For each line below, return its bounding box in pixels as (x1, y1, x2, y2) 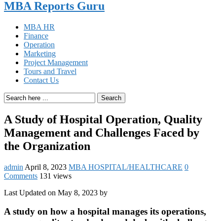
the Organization (4, 139, 90, 152)
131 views (39, 171, 72, 180)
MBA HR (24, 22, 55, 31)
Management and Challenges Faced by (4, 126, 199, 139)
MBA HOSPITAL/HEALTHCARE (69, 162, 183, 171)
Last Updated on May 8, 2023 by (4, 188, 108, 197)
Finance (24, 31, 48, 40)
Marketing (24, 49, 56, 58)
